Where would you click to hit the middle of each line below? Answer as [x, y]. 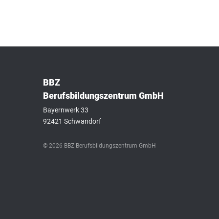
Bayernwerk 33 [66, 110]
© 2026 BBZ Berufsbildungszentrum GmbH [99, 145]
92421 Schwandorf [72, 121]
